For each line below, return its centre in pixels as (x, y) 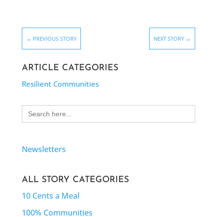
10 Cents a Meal (50, 195)
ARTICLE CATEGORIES (70, 68)
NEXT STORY (169, 39)
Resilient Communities (60, 84)
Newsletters (44, 149)
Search (34, 109)
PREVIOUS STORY (54, 39)
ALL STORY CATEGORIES (75, 180)
